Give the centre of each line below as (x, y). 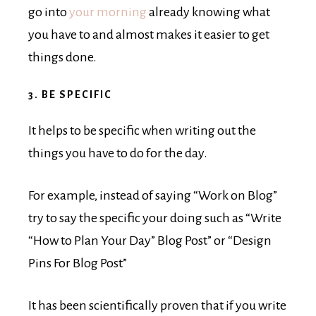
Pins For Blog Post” (78, 263)
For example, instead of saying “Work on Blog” (153, 196)
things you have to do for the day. (118, 153)
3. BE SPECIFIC (70, 95)
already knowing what (208, 12)
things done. (62, 57)
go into (49, 12)
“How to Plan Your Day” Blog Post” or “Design (150, 241)
